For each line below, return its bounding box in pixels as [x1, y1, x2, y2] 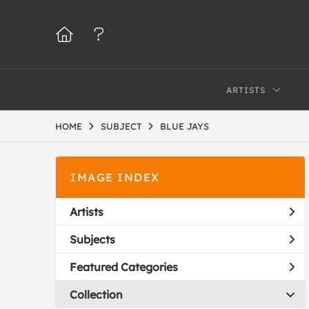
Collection [70, 287, 123, 301]
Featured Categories [70, 259, 178, 274]
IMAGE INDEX [70, 170, 160, 184]
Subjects [70, 232, 115, 246]
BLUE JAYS [160, 121, 209, 132]
